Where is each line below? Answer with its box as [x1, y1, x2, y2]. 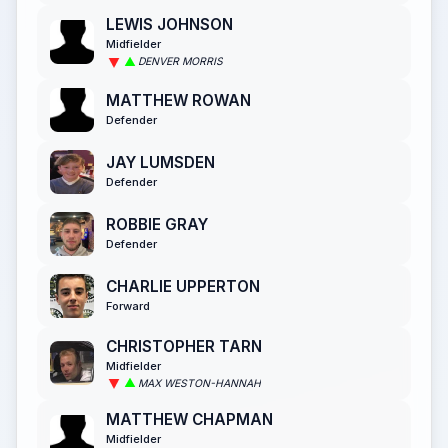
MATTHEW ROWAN [106, 90, 251, 110]
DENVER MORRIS [138, 55, 223, 69]
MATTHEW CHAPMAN [106, 410, 273, 430]
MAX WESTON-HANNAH [138, 376, 261, 390]
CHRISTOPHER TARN [106, 336, 262, 356]
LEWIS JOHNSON [106, 15, 233, 34]
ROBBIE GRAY [106, 214, 208, 234]
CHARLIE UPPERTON [106, 276, 260, 296]
